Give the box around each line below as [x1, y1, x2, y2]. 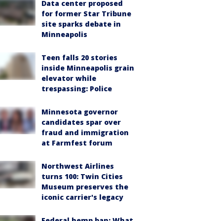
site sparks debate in [41, 19, 121, 29]
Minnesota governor [41, 107, 118, 116]
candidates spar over [41, 117, 121, 127]
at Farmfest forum [41, 138, 112, 147]
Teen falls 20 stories [41, 53, 117, 62]
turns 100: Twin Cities [41, 172, 123, 181]
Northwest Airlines [41, 161, 114, 171]
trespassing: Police [41, 84, 112, 93]
